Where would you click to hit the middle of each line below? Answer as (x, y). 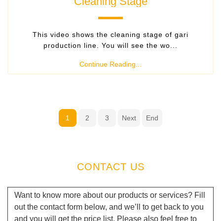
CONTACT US (110, 166)
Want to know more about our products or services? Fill (110, 195)
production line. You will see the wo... (110, 45)
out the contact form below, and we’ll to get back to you (109, 207)
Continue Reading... (110, 64)
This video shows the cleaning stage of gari (110, 34)
